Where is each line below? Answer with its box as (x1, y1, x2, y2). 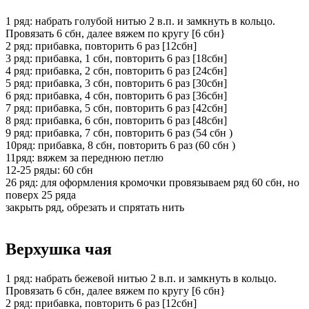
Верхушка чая (6, 240, 112, 259)
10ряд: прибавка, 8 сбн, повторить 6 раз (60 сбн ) (6, 139, 235, 152)
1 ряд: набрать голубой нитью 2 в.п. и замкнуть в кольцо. (6, 15, 275, 28)
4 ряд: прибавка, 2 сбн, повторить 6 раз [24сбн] (6, 65, 227, 77)
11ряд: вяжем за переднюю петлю (6, 152, 163, 164)
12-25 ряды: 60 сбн (6, 164, 93, 177)
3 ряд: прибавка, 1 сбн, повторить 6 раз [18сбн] (6, 52, 227, 65)
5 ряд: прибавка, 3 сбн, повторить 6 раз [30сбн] (6, 77, 227, 90)
